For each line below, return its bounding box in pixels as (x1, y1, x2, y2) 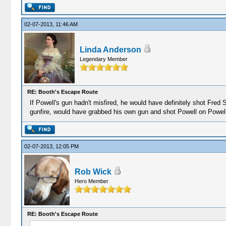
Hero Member (74, 178, 108, 184)
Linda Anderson (79, 45, 141, 54)
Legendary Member (79, 56, 128, 62)
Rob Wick (74, 167, 111, 176)
